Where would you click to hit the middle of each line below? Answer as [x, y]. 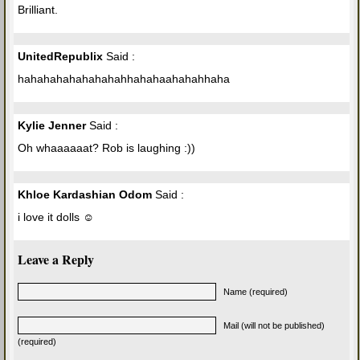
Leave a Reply [56, 259]
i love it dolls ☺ [56, 217]
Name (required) [256, 291]
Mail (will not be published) [274, 325]
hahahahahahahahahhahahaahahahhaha [124, 78]
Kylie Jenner [52, 125]
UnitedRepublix [60, 56]
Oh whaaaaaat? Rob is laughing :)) [106, 147]
